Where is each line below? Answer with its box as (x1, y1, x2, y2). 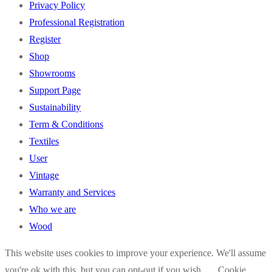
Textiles (29, 136, 59, 147)
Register (29, 34, 61, 45)
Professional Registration (29, 17, 124, 28)
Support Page (29, 85, 81, 96)
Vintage (29, 170, 59, 181)
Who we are (29, 204, 76, 215)
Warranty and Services (29, 187, 115, 198)
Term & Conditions (29, 119, 103, 130)
